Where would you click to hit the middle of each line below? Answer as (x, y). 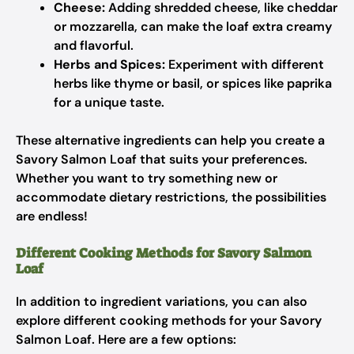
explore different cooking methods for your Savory (169, 320)
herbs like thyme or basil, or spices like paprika (193, 83)
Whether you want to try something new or (147, 178)
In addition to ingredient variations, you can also (162, 301)
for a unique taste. (109, 102)
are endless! (52, 216)
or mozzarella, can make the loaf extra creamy (193, 26)
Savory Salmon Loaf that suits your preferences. (162, 159)
